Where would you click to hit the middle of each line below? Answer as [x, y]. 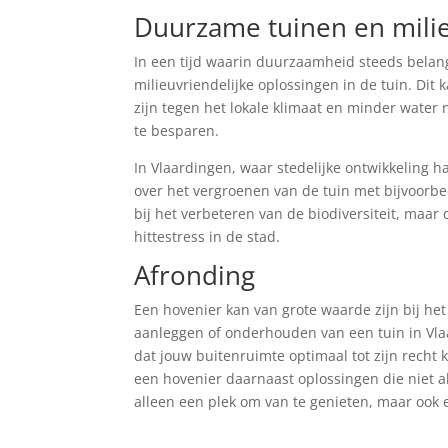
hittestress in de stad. [207, 236]
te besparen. [177, 130]
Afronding [195, 275]
